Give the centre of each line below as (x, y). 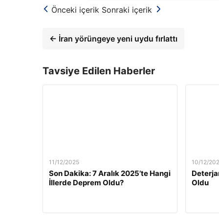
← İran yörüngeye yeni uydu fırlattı (113, 38)
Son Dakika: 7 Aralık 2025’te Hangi (110, 173)
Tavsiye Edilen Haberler (99, 71)
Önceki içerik (75, 10)
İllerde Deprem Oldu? (86, 182)
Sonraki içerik (127, 10)
